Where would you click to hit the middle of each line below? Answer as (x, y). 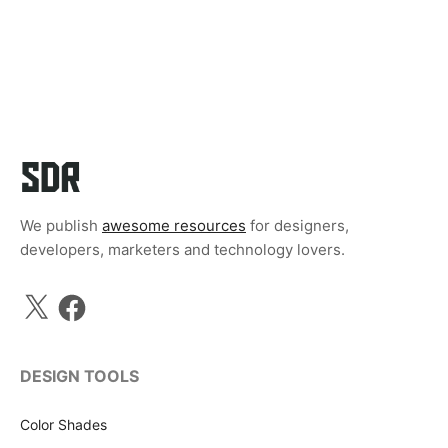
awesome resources (174, 226)
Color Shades (63, 425)
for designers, (297, 226)
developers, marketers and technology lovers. (182, 250)
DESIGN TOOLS (79, 376)
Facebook (87, 298)
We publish (61, 226)
